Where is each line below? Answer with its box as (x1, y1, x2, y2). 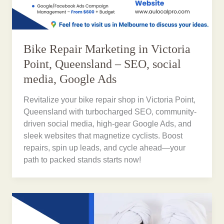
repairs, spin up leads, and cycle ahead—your (23, 143, 186, 152)
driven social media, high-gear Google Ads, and (23, 119, 192, 128)
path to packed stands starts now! (23, 155, 141, 164)
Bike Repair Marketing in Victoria (23, 42, 191, 55)
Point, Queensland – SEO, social (23, 57, 181, 70)
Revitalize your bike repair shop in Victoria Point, (23, 95, 196, 104)
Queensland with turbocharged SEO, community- (23, 107, 197, 116)
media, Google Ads (23, 72, 117, 85)
